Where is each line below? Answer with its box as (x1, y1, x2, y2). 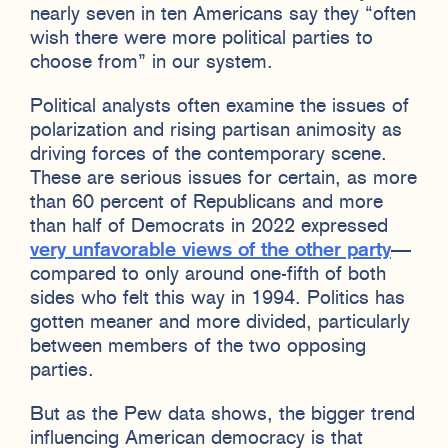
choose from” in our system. (30, 52, 273, 73)
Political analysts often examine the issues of (30, 96, 409, 117)
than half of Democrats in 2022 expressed (30, 216, 388, 237)
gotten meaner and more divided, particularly (30, 312, 410, 333)
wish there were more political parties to (30, 28, 373, 49)
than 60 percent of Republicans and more (30, 192, 383, 213)
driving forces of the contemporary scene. (30, 144, 387, 165)
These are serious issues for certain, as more (30, 168, 417, 189)
